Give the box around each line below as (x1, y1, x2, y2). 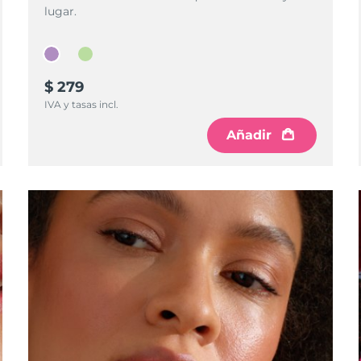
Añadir (226, 127, 272, 143)
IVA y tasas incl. (44, 98, 118, 110)
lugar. (44, 4, 77, 19)
